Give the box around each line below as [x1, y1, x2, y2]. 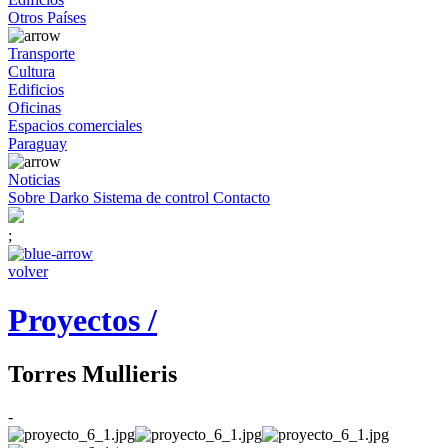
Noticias [8, 171, 60, 188]
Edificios [8, 81, 64, 98]
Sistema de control [93, 189, 213, 206]
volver [8, 263, 48, 280]
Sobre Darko [8, 189, 93, 206]
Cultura [8, 63, 55, 80]
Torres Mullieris [8, 360, 177, 387]
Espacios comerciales [8, 117, 142, 134]
